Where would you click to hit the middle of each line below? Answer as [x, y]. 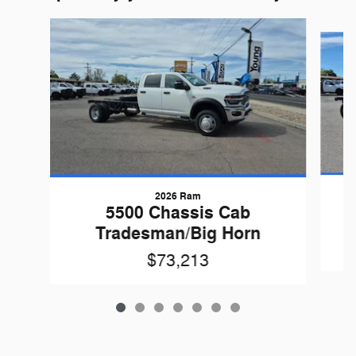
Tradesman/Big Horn [178, 233]
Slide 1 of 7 [40, 25]
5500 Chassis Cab [178, 213]
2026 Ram [178, 196]
